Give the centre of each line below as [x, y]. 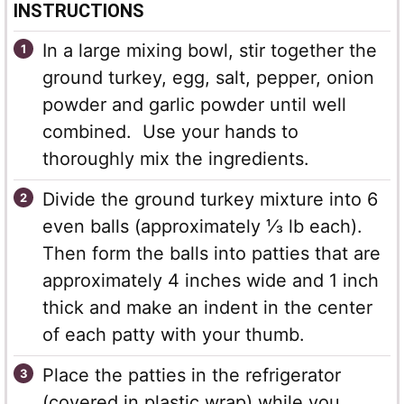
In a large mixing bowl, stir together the [210, 51]
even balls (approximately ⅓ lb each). [202, 227]
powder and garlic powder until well [194, 105]
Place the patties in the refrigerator [192, 376]
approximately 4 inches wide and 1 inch [211, 281]
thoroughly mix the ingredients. [176, 159]
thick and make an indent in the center [207, 308]
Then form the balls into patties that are [211, 254]
